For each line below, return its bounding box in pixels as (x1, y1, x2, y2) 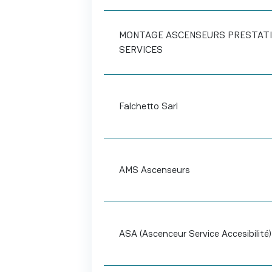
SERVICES (118, 43, 163, 56)
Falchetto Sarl (118, 100, 178, 112)
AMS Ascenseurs (118, 163, 190, 176)
